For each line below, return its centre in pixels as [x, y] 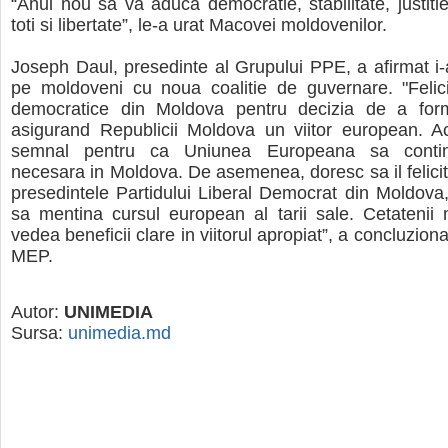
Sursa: [39, 332]
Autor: [37, 311]
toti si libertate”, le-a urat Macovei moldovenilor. [199, 25]
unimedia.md [119, 332]
